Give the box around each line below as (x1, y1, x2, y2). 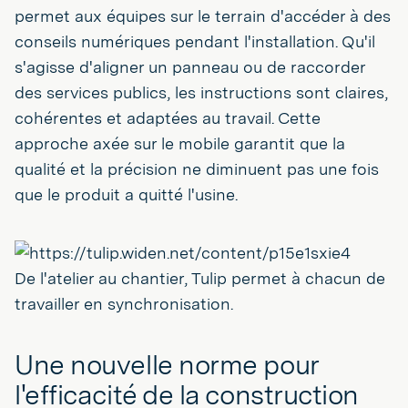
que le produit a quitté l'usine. (15, 184, 238, 204)
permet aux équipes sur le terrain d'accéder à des (15, 5, 391, 25)
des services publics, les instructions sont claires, (15, 82, 388, 102)
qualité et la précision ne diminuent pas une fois (15, 158, 379, 178)
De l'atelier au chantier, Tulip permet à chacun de (15, 268, 385, 288)
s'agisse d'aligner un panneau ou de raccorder (15, 56, 365, 76)
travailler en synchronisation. (15, 293, 233, 313)
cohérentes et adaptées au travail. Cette (15, 107, 321, 127)
